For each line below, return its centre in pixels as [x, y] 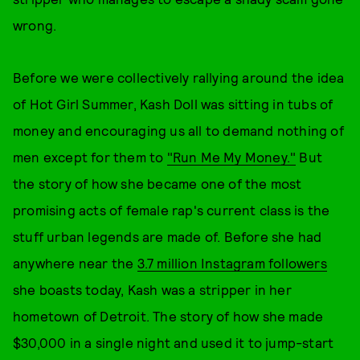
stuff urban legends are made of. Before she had [168, 236]
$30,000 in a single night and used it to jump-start [174, 342]
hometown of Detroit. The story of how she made [168, 316]
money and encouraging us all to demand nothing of [178, 130]
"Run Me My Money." [231, 157]
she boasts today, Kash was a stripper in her [152, 289]
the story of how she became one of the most [157, 183]
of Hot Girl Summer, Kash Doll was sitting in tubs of [173, 104]
